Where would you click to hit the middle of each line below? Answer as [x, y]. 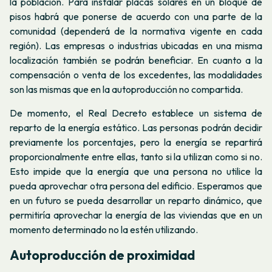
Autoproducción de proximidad [102, 255]
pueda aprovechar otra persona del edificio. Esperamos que [136, 185]
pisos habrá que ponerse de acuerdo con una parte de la [136, 16]
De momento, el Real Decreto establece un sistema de [136, 113]
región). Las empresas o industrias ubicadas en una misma [136, 45]
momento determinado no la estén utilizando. [104, 229]
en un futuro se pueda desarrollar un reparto [107, 200]
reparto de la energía [56, 127]
